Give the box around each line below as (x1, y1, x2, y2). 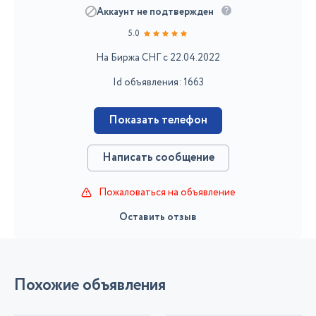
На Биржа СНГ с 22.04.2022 (96, 50, 220, 65)
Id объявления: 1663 (112, 75, 204, 90)
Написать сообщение (102, 149, 214, 166)
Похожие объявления (14, 273, 166, 297)
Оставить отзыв (119, 209, 197, 224)
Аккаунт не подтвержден (97, 4, 214, 19)
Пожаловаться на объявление (98, 185, 236, 200)
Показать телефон (109, 111, 207, 128)
